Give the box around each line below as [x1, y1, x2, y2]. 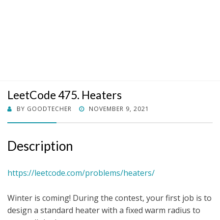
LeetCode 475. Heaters [7, 88, 122, 102]
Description [7, 138, 73, 154]
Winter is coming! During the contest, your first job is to [7, 192, 212, 204]
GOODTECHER [27, 105, 72, 113]
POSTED [79, 104, 104, 113]
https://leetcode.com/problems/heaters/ [7, 167, 155, 179]
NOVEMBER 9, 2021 [89, 105, 149, 113]
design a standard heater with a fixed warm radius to [7, 205, 200, 216]
